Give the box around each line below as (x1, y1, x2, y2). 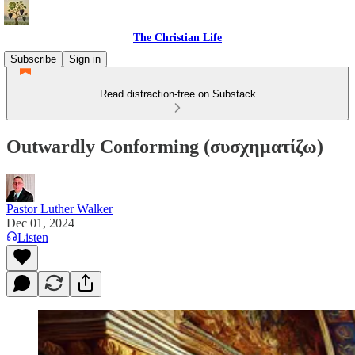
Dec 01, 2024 (6, 216, 74, 230)
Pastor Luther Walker (6, 201, 113, 216)
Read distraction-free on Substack (99, 88, 256, 100)
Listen (17, 230, 48, 244)
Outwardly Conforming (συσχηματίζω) (6, 136, 323, 157)
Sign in (69, 53, 101, 65)
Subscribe (10, 53, 56, 65)
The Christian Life (133, 32, 222, 44)
